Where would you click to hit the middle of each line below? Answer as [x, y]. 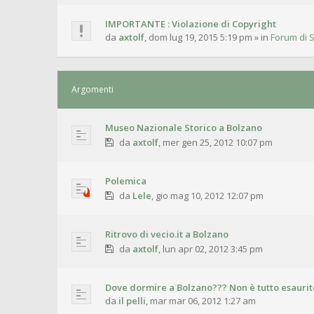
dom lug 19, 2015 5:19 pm [200, 37]
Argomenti [93, 89]
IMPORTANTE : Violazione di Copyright [191, 24]
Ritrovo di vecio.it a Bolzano [167, 234]
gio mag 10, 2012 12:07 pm [209, 196]
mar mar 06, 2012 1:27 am [203, 301]
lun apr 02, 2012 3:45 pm [212, 249]
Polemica [126, 181]
